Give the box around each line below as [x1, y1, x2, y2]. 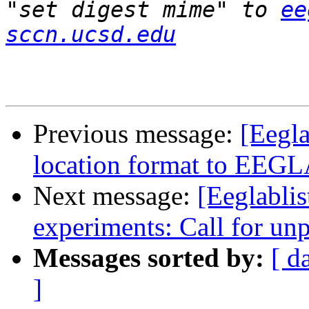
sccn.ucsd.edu [6, 22, 176, 48]
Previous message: [33, 119, 240, 149]
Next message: [33, 181, 197, 211]
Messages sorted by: [33, 243, 264, 273]
